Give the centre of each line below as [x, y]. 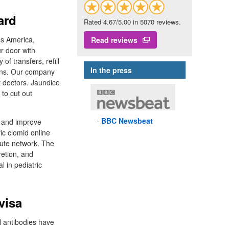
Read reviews [114, 40]
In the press [111, 70]
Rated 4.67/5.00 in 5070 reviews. [132, 22]
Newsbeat [135, 121]
